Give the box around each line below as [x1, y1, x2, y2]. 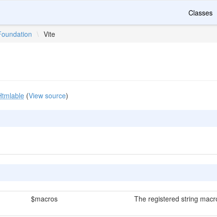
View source [28, 91, 66, 100]
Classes [188, 8, 213, 17]
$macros [31, 194, 58, 203]
